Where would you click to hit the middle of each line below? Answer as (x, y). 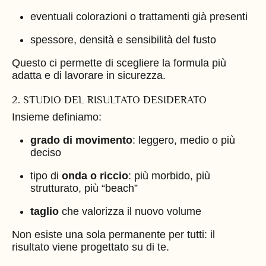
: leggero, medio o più (183, 140)
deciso (45, 152)
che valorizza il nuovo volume (130, 211)
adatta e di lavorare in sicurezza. (89, 76)
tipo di (46, 175)
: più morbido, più (169, 175)
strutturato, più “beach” (84, 188)
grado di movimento (81, 140)
